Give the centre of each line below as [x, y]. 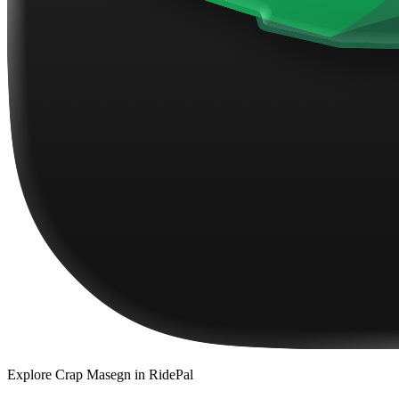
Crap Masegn [93, 375]
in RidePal [162, 375]
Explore [31, 375]
